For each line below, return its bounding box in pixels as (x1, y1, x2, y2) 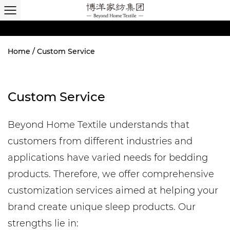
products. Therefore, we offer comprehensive (8, 168, 214, 180)
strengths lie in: (8, 218, 79, 229)
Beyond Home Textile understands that (8, 119, 189, 130)
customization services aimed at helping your (8, 185, 218, 196)
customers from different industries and (8, 136, 193, 147)
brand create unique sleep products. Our (8, 201, 196, 213)
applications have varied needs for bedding (8, 152, 208, 163)
